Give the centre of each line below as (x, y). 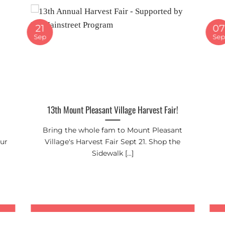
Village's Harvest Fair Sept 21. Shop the (113, 141)
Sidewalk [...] (113, 153)
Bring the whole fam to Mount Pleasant (113, 130)
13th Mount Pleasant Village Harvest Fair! (113, 109)
